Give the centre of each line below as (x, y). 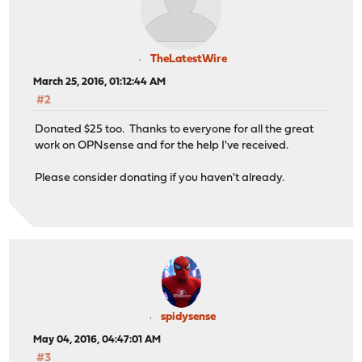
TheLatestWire (188, 59)
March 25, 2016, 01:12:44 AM (100, 82)
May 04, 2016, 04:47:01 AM (97, 340)
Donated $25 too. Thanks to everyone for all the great (175, 129)
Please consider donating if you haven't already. (160, 178)
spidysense (188, 318)
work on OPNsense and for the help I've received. (162, 145)
